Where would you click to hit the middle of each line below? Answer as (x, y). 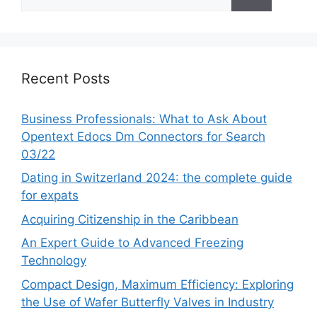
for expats (50, 196)
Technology (54, 261)
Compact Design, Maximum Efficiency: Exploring (157, 284)
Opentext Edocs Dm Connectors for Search (143, 136)
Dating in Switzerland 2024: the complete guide (157, 178)
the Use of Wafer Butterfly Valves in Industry (148, 302)
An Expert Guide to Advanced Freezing (132, 243)
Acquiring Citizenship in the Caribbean (130, 219)
